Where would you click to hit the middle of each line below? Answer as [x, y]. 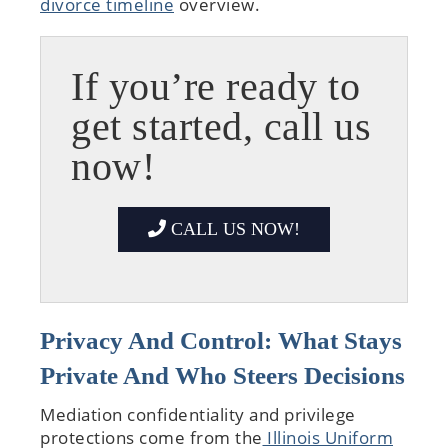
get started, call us [221, 126]
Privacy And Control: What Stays [221, 340]
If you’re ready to [215, 86]
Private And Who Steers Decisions [222, 375]
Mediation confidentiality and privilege [198, 414]
